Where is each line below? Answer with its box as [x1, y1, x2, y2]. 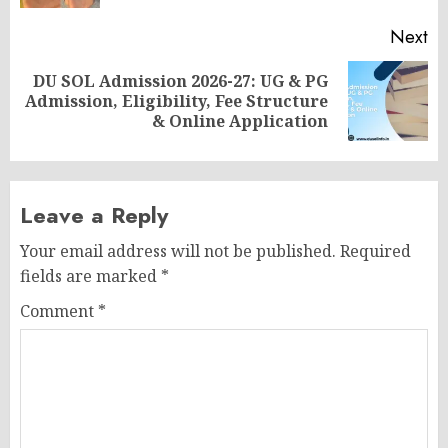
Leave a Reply [20, 199, 168, 232]
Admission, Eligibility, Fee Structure [25, 90, 328, 113]
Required [340, 240, 411, 263]
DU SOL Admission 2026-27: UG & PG [33, 70, 328, 93]
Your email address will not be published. [20, 240, 336, 263]
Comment [20, 300, 98, 323]
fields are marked [20, 265, 161, 288]
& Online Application [152, 110, 328, 133]
